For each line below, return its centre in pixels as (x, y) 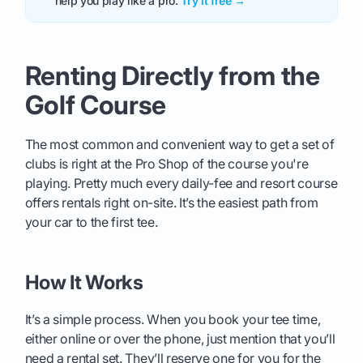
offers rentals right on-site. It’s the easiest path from (171, 202)
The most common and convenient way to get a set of (179, 144)
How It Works (84, 282)
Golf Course (96, 105)
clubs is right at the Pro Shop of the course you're (167, 163)
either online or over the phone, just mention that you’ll (180, 338)
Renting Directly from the (172, 75)
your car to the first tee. (91, 222)
